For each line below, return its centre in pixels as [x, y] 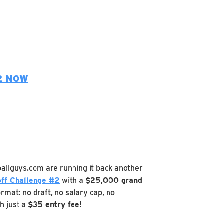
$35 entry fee [54, 205]
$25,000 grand [114, 180]
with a [73, 180]
